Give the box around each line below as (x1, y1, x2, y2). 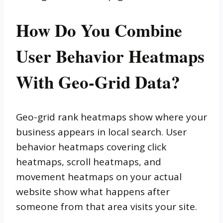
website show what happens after (16, 185, 170, 198)
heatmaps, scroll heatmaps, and (16, 155, 161, 168)
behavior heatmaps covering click (16, 140, 166, 153)
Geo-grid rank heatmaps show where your (16, 111, 207, 123)
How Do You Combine (16, 17, 182, 43)
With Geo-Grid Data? (16, 69, 180, 95)
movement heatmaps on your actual (16, 170, 182, 183)
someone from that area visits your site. (16, 200, 197, 213)
